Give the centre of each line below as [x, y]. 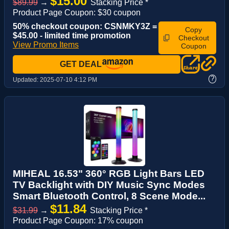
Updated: [26, 79]
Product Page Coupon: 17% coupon [78, 220]
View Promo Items [46, 44]
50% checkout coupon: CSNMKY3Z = [85, 26]
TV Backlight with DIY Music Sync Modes [109, 185]
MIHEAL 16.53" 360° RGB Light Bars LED [109, 173]
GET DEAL [81, 64]
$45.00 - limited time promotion [72, 35]
